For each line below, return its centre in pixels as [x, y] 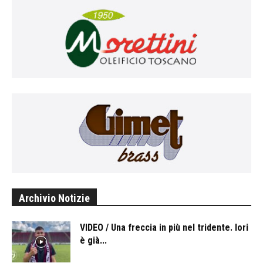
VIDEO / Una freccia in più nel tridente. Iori [164, 227]
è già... [93, 240]
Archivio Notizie [54, 198]
